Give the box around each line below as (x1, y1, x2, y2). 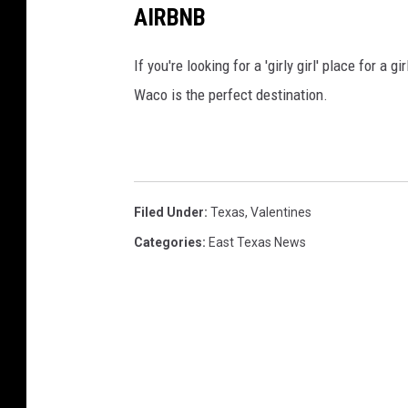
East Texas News (209, 235, 306, 250)
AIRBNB (134, 4, 206, 32)
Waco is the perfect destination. (134, 86, 328, 105)
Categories (134, 235, 202, 250)
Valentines (250, 205, 311, 220)
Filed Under (134, 205, 204, 220)
